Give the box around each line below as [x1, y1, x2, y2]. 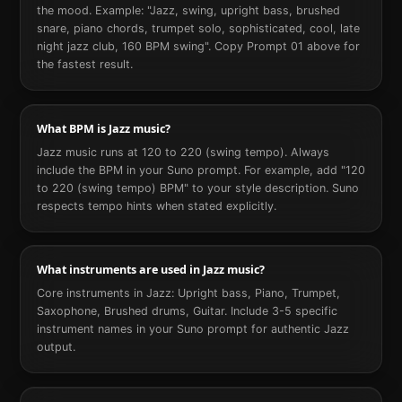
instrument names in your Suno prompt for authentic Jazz [36, 322, 349, 336]
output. [36, 340, 75, 354]
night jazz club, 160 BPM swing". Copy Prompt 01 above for [36, 39, 360, 54]
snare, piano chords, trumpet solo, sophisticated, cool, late [36, 22, 360, 36]
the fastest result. [36, 57, 133, 72]
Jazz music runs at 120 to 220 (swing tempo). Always [36, 144, 329, 159]
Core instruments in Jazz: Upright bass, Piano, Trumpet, [36, 286, 340, 301]
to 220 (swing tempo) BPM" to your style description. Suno [36, 180, 359, 195]
